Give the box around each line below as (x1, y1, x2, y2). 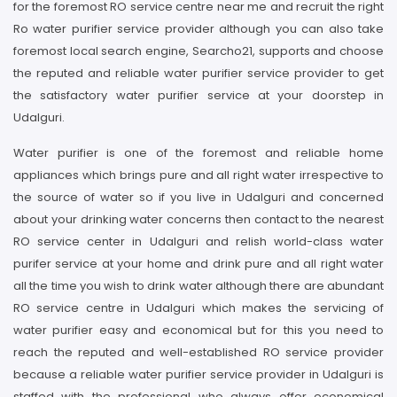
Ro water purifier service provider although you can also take (13, 20, 384, 37)
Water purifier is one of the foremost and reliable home (13, 144, 384, 161)
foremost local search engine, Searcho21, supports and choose (13, 43, 384, 59)
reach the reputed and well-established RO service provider (13, 344, 384, 361)
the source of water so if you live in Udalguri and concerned (13, 189, 384, 206)
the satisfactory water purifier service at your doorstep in (13, 87, 384, 104)
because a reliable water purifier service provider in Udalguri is (13, 366, 384, 383)
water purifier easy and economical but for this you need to (13, 322, 384, 339)
